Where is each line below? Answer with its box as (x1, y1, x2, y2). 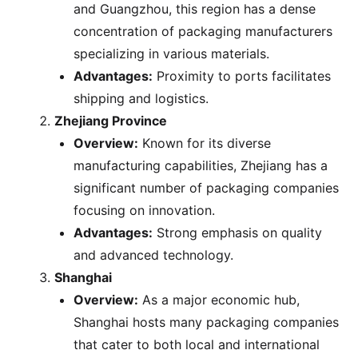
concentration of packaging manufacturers (74, 22, 332, 39)
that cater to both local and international (74, 336, 320, 352)
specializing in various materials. (74, 45, 269, 62)
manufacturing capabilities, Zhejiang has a (74, 157, 328, 173)
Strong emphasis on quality (153, 224, 322, 241)
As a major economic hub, (138, 291, 300, 308)
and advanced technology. (74, 246, 233, 263)
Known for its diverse (138, 134, 271, 151)
